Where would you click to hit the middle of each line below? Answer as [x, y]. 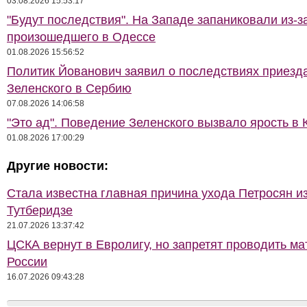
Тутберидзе [40, 210]
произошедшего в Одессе [81, 37]
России [27, 262]
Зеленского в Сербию [69, 88]
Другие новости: [58, 166]
